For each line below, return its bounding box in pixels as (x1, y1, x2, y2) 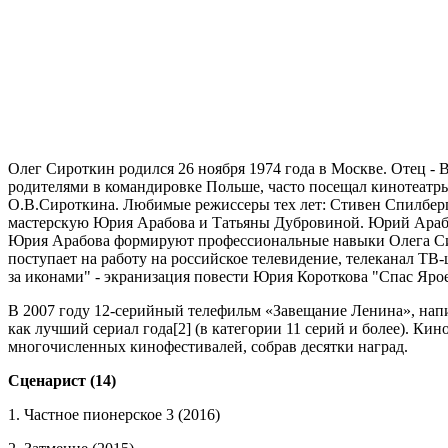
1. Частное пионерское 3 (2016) (8, 406, 220, 424)
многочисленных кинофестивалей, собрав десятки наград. (8, 338, 408, 356)
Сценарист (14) (8, 372, 116, 390)
